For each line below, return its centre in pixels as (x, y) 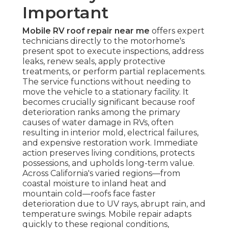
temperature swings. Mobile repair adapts (107, 214)
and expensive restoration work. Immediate (110, 143)
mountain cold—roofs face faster (89, 194)
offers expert (177, 31)
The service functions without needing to (107, 82)
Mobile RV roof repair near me (86, 31)
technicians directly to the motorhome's (104, 41)
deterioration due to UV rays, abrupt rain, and (114, 204)
